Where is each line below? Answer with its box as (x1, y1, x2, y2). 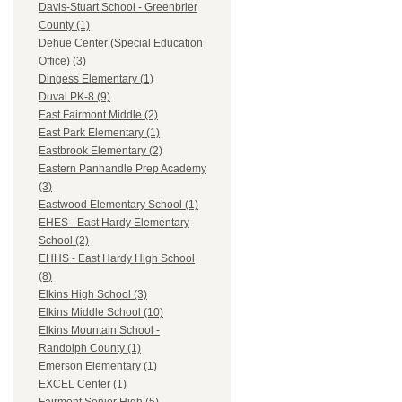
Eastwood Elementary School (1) (39, 198, 198, 212)
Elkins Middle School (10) (39, 306, 163, 319)
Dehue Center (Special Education (39, 37, 203, 50)
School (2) (39, 234, 89, 248)
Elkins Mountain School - (39, 324, 160, 337)
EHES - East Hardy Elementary (39, 216, 189, 230)
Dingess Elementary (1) (39, 73, 153, 86)
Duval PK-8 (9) (39, 91, 110, 104)
